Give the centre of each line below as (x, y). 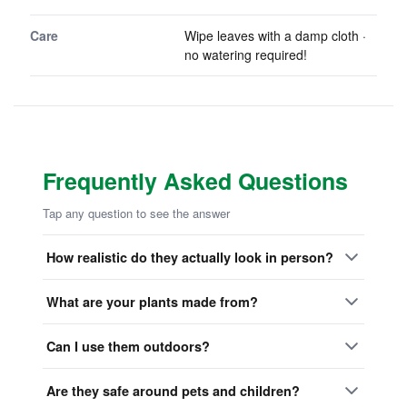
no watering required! (246, 55)
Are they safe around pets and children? (173, 390)
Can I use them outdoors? (128, 346)
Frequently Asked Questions (195, 181)
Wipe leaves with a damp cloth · (275, 36)
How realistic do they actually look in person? (190, 257)
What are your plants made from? (152, 301)
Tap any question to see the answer (136, 213)
